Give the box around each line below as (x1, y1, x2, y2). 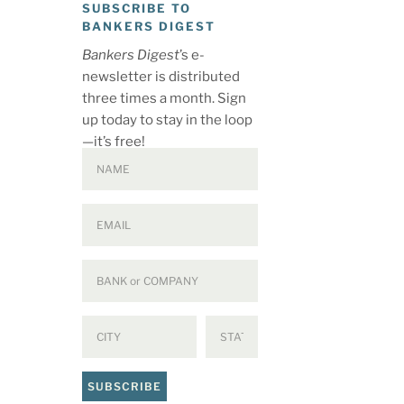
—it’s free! (82, 133, 145, 151)
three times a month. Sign (82, 90, 246, 107)
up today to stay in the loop (82, 112, 252, 129)
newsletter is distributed (82, 69, 240, 86)
